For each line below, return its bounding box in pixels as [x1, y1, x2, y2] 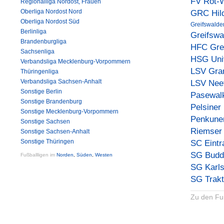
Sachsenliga [20, 48, 54, 55]
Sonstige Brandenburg [20, 98, 82, 105]
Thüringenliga [20, 68, 58, 75]
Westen [95, 152, 112, 157]
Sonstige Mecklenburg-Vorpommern [20, 108, 118, 115]
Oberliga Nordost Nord [20, 8, 82, 15]
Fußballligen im [20, 152, 56, 157]
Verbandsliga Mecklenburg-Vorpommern [20, 58, 130, 65]
